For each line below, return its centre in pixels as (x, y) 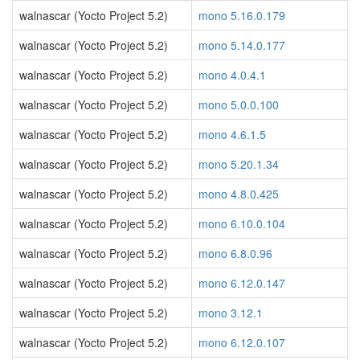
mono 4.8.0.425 (239, 194)
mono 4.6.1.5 (232, 134)
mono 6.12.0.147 (242, 283)
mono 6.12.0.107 (242, 342)
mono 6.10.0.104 (242, 223)
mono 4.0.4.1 (232, 75)
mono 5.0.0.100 (239, 104)
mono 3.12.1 (231, 313)
